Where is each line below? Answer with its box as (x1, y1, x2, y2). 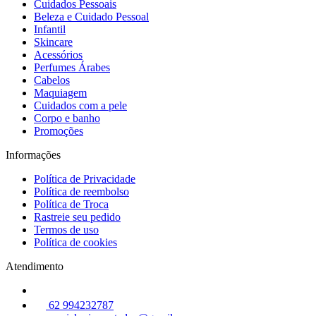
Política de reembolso (34, 185, 129, 197)
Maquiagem (34, 86, 87, 99)
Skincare (34, 35, 73, 48)
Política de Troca (34, 197, 109, 210)
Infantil (34, 23, 66, 35)
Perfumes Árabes (34, 61, 110, 73)
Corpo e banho (34, 111, 100, 124)
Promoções (34, 124, 83, 137)
